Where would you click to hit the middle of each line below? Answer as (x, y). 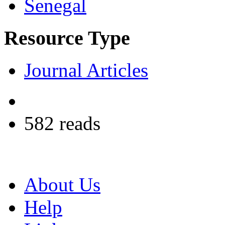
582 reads (62, 124)
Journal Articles (86, 70)
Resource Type (67, 38)
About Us (62, 185)
